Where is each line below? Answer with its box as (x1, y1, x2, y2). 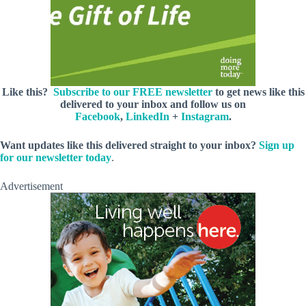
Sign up (259, 139, 294, 151)
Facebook (74, 110, 120, 122)
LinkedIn (125, 110, 169, 122)
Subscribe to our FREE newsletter (53, 85, 212, 98)
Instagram (180, 110, 229, 122)
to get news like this (212, 85, 305, 98)
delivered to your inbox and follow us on (60, 98, 246, 110)
